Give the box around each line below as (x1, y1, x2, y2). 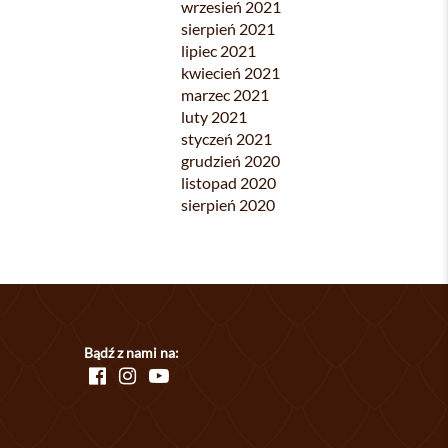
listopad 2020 (181, 173, 276, 192)
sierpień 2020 (181, 195, 275, 214)
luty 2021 (181, 107, 247, 126)
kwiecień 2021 (181, 63, 280, 82)
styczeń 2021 (181, 129, 272, 148)
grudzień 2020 (181, 151, 280, 170)
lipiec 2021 (181, 41, 256, 60)
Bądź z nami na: (83, 344, 179, 361)
